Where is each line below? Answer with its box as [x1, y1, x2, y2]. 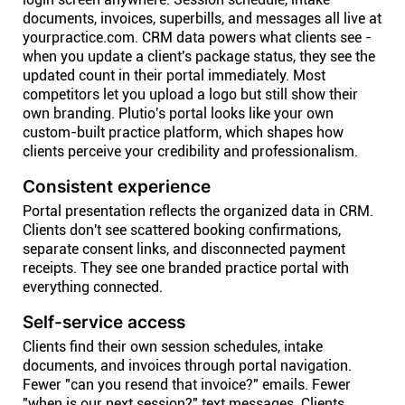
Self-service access [23, 312, 185, 332]
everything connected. [23, 278, 163, 296]
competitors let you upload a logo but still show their [23, 86, 358, 103]
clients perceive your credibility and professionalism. [23, 143, 358, 160]
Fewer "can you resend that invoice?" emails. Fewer [23, 376, 351, 393]
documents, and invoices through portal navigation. [23, 357, 352, 374]
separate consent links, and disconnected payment [23, 240, 345, 258]
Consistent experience [23, 176, 211, 196]
